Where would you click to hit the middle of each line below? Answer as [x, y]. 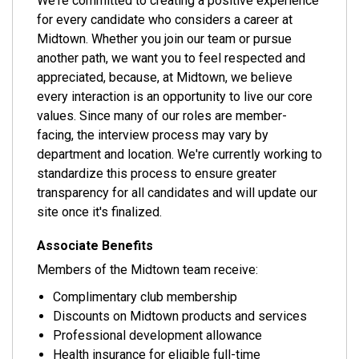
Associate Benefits [95, 246]
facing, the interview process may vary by [153, 135]
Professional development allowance [157, 335]
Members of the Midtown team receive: [147, 270]
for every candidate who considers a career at [165, 20]
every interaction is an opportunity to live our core [175, 97]
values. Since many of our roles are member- [162, 116]
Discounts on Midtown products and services [180, 316]
